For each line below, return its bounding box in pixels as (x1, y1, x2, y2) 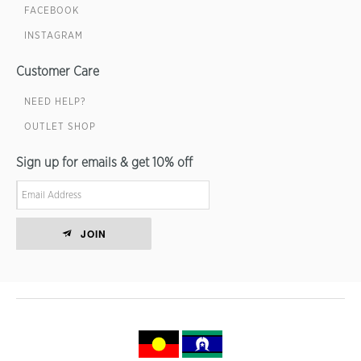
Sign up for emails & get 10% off (16, 156, 193, 170)
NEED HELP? (24, 97, 86, 107)
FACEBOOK (24, 6, 79, 16)
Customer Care (16, 65, 99, 79)
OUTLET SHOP (24, 122, 96, 132)
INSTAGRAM (24, 31, 83, 41)
